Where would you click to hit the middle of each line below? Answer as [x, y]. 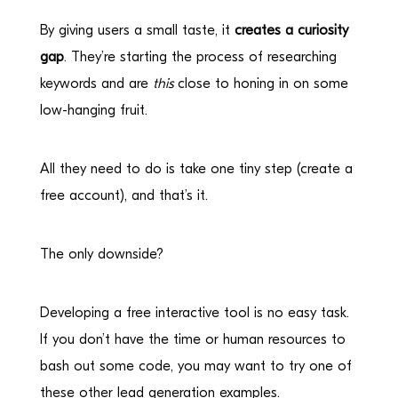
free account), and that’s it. [123, 195]
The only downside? [101, 254]
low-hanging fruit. [96, 110]
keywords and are [96, 83]
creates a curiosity [291, 30]
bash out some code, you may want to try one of [195, 366]
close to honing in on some [263, 83]
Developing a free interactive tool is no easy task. [194, 312]
